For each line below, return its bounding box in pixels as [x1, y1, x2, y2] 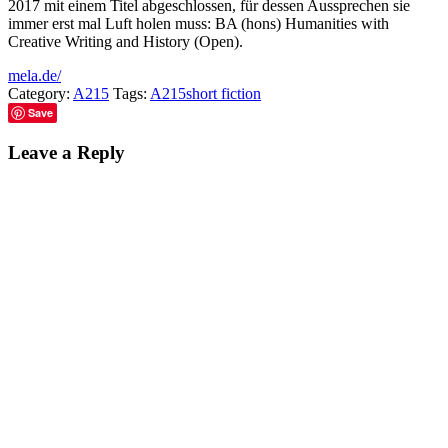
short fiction [186, 84, 261, 102]
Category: [8, 84, 73, 102]
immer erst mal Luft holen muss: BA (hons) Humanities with [8, 14, 389, 32]
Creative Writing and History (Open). [8, 32, 243, 50]
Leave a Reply [8, 141, 125, 163]
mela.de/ [8, 66, 61, 84]
